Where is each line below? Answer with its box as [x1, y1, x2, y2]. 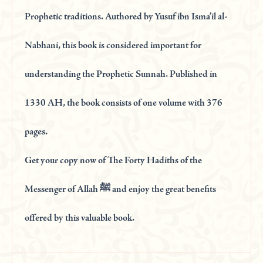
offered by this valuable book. [25, 213, 135, 224]
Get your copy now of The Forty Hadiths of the [25, 156, 203, 166]
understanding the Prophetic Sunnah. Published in [25, 69, 218, 80]
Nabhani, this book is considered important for [25, 41, 202, 51]
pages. [25, 127, 48, 137]
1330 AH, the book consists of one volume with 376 [25, 98, 223, 109]
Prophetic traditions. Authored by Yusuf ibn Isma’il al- [25, 12, 228, 22]
